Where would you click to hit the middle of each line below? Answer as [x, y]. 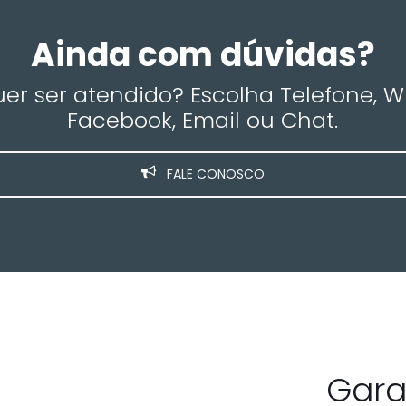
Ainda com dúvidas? [203, 55]
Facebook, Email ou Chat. [203, 121]
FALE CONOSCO [213, 174]
